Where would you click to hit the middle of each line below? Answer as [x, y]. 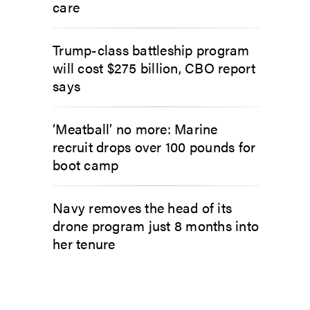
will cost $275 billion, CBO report [154, 67]
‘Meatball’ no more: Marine [135, 128]
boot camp [86, 164]
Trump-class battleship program [151, 49]
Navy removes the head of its [142, 207]
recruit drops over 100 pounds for [154, 146]
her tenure [84, 243]
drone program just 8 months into [156, 225]
